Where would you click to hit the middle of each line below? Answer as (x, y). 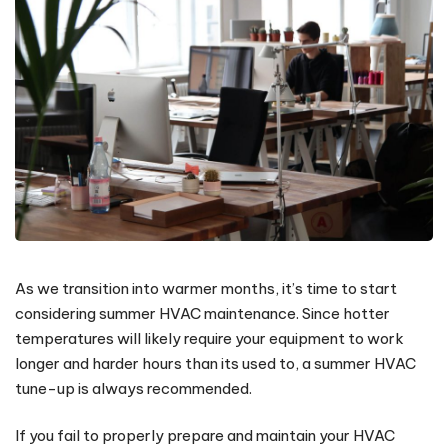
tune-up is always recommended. (135, 388)
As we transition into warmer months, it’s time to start (206, 288)
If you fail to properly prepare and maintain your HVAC (205, 435)
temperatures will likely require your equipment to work (209, 338)
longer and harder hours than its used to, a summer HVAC (215, 363)
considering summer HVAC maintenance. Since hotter (202, 313)
